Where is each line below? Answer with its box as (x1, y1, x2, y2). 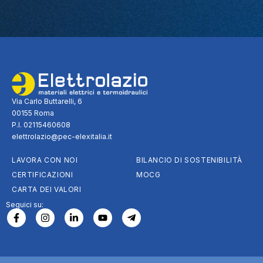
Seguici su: (6, 200, 43, 209)
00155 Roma (12, 108, 54, 117)
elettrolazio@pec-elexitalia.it (12, 131, 112, 141)
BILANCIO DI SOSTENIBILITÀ (136, 155, 242, 164)
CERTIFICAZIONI (12, 170, 73, 179)
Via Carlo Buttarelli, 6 (12, 96, 82, 106)
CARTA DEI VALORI (12, 184, 82, 194)
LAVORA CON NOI (12, 155, 78, 164)
